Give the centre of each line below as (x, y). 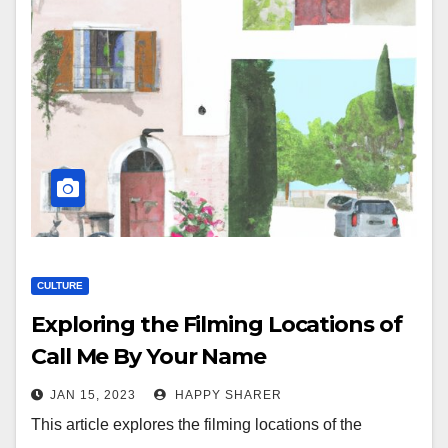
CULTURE (60, 285)
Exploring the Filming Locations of (216, 324)
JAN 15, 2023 (93, 395)
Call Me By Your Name (148, 356)
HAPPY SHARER (226, 395)
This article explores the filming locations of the (196, 424)
